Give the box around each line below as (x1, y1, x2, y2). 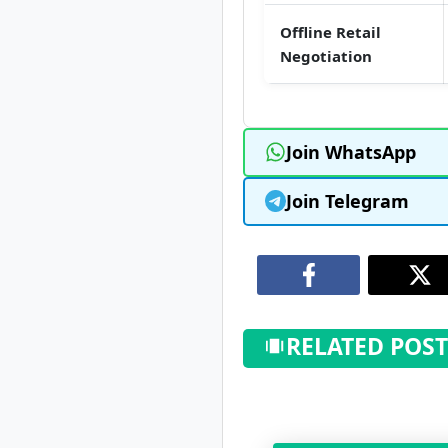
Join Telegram (286, 189, 410, 214)
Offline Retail (280, 22, 381, 43)
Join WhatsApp (286, 140, 417, 165)
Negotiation (280, 46, 372, 67)
